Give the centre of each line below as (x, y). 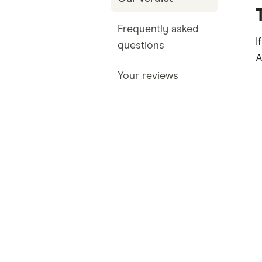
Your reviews (148, 76)
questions (141, 46)
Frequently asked (158, 29)
